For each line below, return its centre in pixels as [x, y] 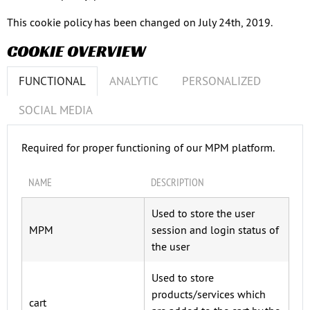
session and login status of [215, 230]
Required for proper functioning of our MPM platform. [148, 147]
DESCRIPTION [177, 182]
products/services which [209, 294]
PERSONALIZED [221, 81]
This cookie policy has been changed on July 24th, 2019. [140, 22]
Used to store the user [203, 213]
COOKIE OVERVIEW [76, 51]
